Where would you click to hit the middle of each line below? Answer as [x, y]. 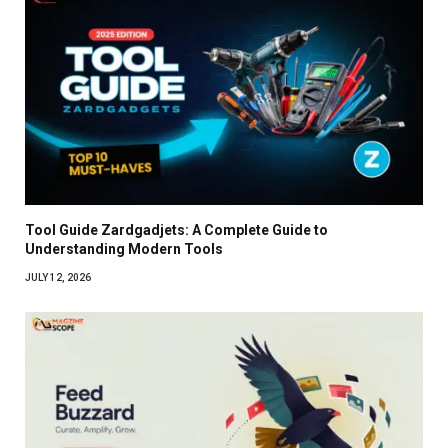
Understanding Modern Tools [124, 248]
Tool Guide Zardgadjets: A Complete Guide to [176, 229]
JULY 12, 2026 [58, 277]
